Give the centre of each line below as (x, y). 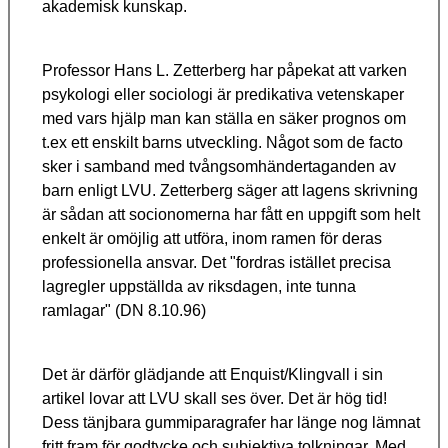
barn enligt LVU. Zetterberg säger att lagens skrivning (230, 191)
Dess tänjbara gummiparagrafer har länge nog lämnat (231, 423)
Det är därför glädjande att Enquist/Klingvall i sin (212, 375)
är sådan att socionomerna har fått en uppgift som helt (231, 215)
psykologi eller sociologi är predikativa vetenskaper (223, 95)
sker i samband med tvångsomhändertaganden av (219, 167)
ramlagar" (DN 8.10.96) (124, 311)
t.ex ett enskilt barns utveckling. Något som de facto (222, 143)
